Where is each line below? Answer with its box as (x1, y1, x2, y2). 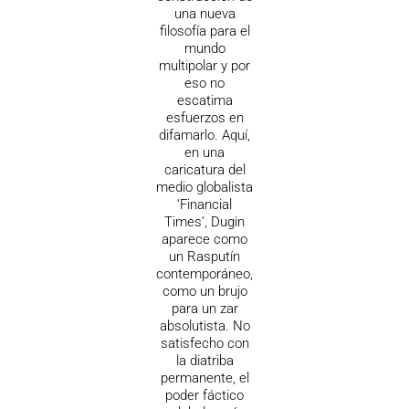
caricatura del (163, 161, 246, 178)
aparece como (162, 230, 247, 247)
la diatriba (175, 351, 234, 369)
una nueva (173, 5, 236, 22)
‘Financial (177, 195, 232, 213)
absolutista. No (159, 317, 250, 334)
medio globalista (156, 178, 253, 195)
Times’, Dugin (164, 213, 245, 230)
